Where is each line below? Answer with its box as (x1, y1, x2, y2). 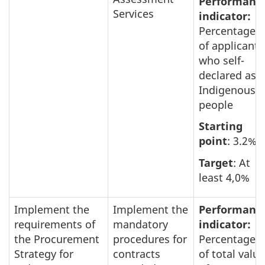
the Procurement (14, 231, 99, 246)
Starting (199, 119, 243, 134)
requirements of (14, 216, 95, 231)
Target (199, 155, 233, 170)
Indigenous (199, 82, 256, 97)
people (199, 97, 233, 112)
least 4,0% (199, 170, 250, 185)
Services (113, 7, 154, 21)
